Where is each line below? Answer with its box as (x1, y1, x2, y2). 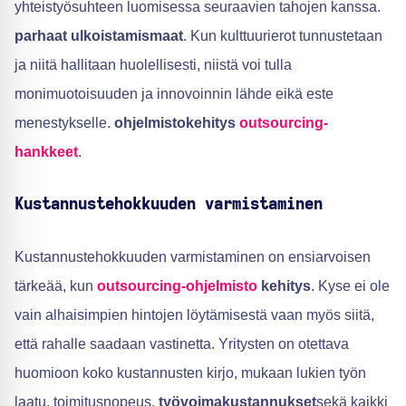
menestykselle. (14, 115, 114, 131)
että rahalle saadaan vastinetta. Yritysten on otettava (14, 336, 349, 353)
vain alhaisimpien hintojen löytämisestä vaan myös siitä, (14, 307, 374, 324)
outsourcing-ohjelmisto (97, 278, 257, 295)
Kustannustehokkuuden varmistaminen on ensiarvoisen (14, 249, 371, 266)
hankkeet (14, 144, 78, 160)
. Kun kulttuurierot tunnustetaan (183, 28, 382, 44)
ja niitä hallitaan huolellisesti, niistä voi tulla (14, 57, 292, 73)
